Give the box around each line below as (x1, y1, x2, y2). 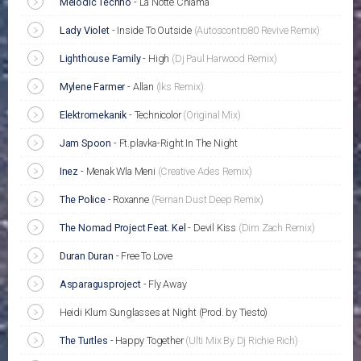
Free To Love (121, 250, 172, 263)
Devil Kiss (193, 222, 239, 234)
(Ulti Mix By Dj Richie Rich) (185, 334, 298, 347)
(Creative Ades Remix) (157, 165, 252, 178)
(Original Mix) (183, 109, 241, 122)
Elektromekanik (59, 109, 127, 122)
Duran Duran (59, 250, 114, 263)
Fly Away (148, 278, 187, 291)
